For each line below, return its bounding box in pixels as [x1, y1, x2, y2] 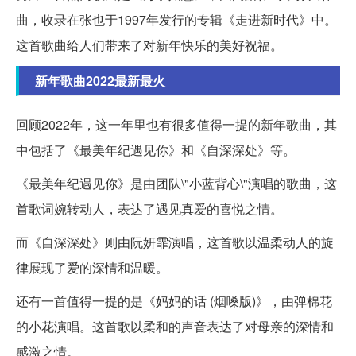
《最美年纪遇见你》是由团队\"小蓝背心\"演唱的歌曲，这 [16, 174, 337, 193]
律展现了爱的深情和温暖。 [16, 258, 168, 277]
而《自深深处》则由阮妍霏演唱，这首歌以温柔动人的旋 [16, 233, 334, 252]
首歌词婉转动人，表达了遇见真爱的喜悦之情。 [16, 199, 283, 219]
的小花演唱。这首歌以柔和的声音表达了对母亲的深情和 [16, 317, 334, 336]
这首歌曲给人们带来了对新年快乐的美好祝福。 [16, 36, 283, 55]
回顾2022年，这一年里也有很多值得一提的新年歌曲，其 [16, 115, 337, 134]
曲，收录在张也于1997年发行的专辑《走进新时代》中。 [16, 10, 337, 29]
